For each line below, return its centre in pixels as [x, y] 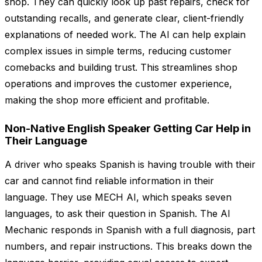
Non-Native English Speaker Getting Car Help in [128, 129]
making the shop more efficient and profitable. [107, 100]
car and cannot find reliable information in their [109, 181]
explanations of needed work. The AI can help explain [125, 35]
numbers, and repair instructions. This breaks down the [128, 247]
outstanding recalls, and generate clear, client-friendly [124, 18]
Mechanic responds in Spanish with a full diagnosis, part [130, 230]
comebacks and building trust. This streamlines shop [121, 68]
